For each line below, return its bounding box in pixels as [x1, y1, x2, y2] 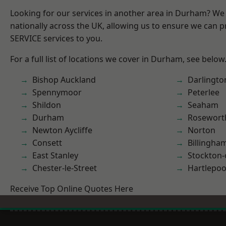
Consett [32, 137, 62, 148]
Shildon [32, 99, 61, 110]
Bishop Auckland [32, 74, 96, 85]
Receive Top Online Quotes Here [10, 183, 133, 194]
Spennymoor [32, 87, 82, 98]
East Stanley [32, 150, 78, 161]
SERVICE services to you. [10, 33, 102, 44]
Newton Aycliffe [32, 125, 92, 136]
